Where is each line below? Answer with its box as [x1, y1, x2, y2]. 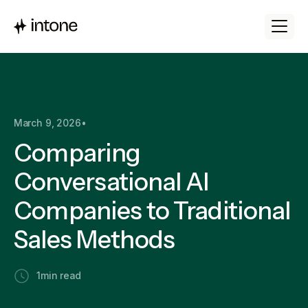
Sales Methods [13, 224, 175, 254]
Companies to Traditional [13, 195, 291, 225]
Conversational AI [13, 166, 209, 197]
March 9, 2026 [13, 118, 81, 129]
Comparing [13, 137, 141, 168]
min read [40, 270, 81, 282]
